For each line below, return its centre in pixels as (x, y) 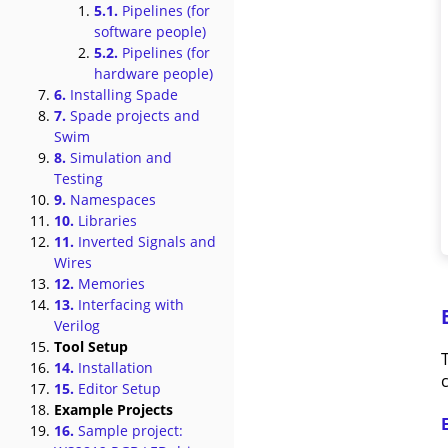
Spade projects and (133, 115)
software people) (150, 31)
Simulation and (119, 157)
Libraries (105, 220)
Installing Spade (122, 94)
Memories (109, 283)
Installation (113, 367)
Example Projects (113, 409)
